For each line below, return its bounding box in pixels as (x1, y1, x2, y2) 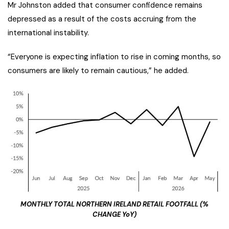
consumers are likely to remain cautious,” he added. (8, 65, 189, 76)
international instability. (8, 27, 89, 38)
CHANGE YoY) (93, 210, 136, 219)
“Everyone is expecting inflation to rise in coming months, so (8, 51, 221, 62)
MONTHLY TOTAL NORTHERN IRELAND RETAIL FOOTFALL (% (20, 200, 209, 209)
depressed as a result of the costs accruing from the (8, 13, 196, 24)
